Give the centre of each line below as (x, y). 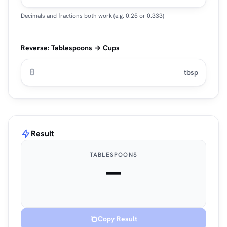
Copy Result (118, 219)
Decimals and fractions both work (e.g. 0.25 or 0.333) (92, 16)
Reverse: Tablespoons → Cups (70, 48)
